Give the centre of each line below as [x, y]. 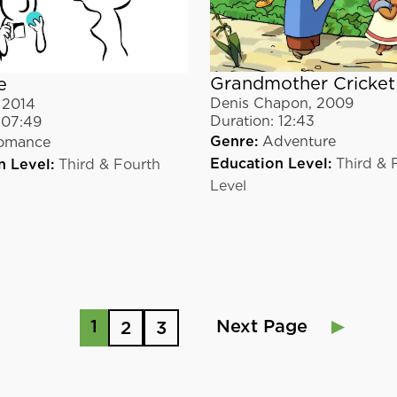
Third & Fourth [110, 165]
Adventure [299, 141]
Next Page [261, 326]
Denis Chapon [259, 103]
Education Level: [270, 163]
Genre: [234, 141]
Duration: [241, 121]
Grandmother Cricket [302, 83]
